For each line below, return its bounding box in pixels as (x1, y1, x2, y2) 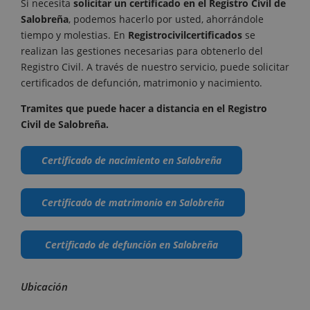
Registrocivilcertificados (128, 28, 242, 42)
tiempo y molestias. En (21, 28, 128, 42)
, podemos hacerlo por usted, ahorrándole (69, 12, 264, 26)
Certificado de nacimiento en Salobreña (42, 153, 221, 167)
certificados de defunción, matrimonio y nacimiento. (21, 75, 262, 89)
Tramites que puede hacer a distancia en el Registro (21, 101, 267, 115)
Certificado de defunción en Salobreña (45, 237, 218, 251)
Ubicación (21, 279, 68, 293)
